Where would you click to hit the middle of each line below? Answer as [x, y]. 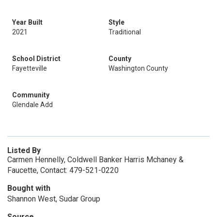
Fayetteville [30, 68]
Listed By [24, 150]
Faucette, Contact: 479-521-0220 [63, 170]
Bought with [29, 188]
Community [31, 95]
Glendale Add [32, 105]
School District [36, 59]
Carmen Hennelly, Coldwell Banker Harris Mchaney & [95, 160]
